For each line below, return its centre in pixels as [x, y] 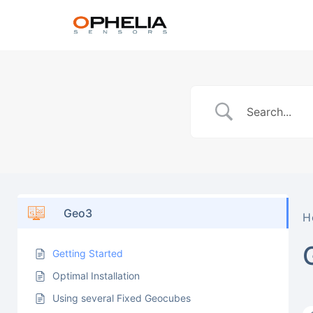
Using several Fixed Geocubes [122, 298]
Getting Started [88, 253]
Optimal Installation [96, 276]
